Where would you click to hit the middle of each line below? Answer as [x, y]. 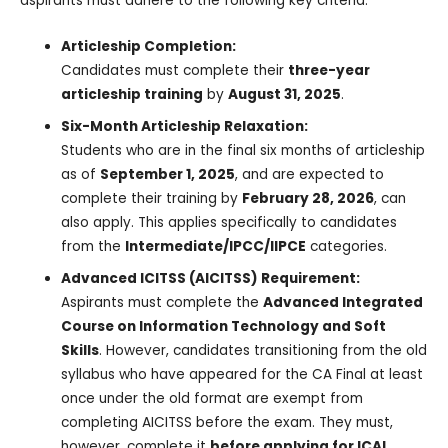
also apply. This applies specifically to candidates [229, 222]
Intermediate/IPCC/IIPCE [216, 246]
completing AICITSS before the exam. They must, [227, 422]
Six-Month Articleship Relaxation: [185, 126]
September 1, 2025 [168, 174]
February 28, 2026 [308, 198]
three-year [329, 70]
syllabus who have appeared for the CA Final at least [242, 374]
